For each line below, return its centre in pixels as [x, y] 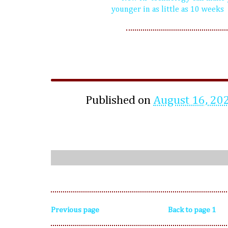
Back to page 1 [192, 210]
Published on [119, 101]
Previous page [75, 210]
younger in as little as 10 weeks [167, 9]
